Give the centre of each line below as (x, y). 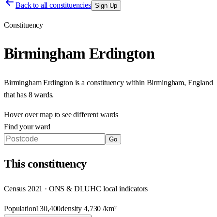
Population (20, 208)
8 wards (40, 94)
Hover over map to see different (52, 114)
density (72, 208)
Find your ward (27, 126)
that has (16, 94)
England (200, 82)
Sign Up (106, 6)
